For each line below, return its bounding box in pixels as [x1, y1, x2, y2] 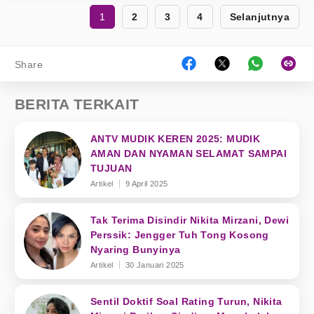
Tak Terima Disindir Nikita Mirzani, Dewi [90, 214, 289, 226]
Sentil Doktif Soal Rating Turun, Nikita [90, 296, 282, 307]
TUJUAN [90, 163, 132, 174]
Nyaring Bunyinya [90, 244, 181, 255]
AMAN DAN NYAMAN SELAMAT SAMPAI [90, 148, 287, 159]
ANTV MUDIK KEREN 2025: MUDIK [90, 133, 261, 144]
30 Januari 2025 [125, 261, 184, 269]
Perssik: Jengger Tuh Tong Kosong [90, 229, 269, 240]
